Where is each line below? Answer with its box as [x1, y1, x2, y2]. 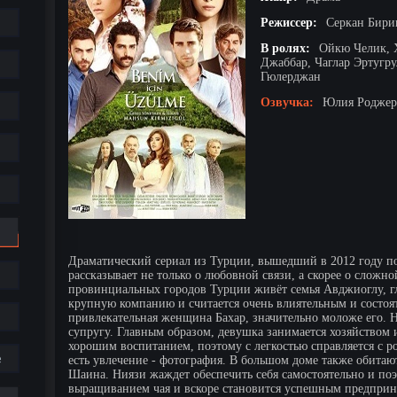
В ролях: [261, 41, 310, 55]
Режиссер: [261, 15, 317, 29]
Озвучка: [261, 95, 314, 109]
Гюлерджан [261, 69, 321, 83]
